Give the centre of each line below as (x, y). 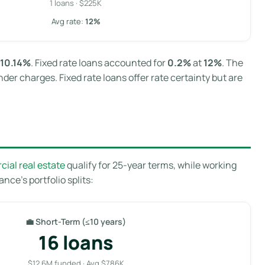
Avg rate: (68, 21)
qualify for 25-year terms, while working (151, 165)
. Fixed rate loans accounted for (99, 62)
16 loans (76, 242)
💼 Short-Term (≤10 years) (76, 221)
